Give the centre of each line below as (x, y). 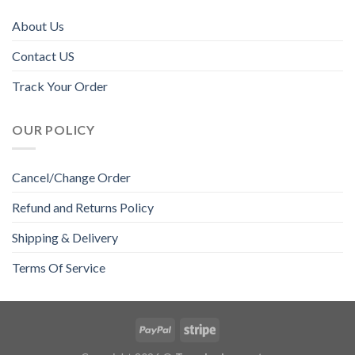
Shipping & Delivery (65, 238)
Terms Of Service (59, 268)
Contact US (43, 55)
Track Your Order (60, 86)
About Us (38, 25)
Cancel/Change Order (71, 177)
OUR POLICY (53, 129)
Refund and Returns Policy (83, 208)
